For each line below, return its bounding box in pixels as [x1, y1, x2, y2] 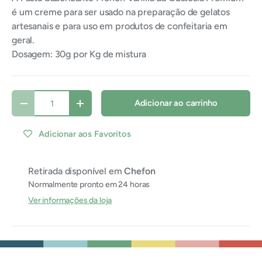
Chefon [124, 166, 156, 177]
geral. [12, 35, 35, 46]
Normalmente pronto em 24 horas [28, 180, 150, 189]
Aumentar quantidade [80, 102, 164, 113]
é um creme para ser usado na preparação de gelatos [12, 6, 230, 18]
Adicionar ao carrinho [134, 98, 218, 108]
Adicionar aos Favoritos [39, 129, 131, 139]
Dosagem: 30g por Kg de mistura [12, 49, 147, 60]
